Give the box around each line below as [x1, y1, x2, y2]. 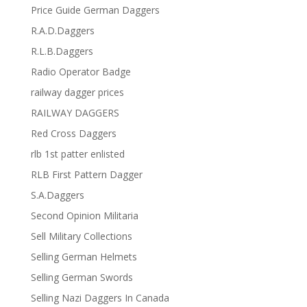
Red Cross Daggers [30, 127, 116, 140]
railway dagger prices [30, 86, 124, 99]
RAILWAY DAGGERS [30, 106, 119, 120]
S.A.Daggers [30, 188, 84, 202]
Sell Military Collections [30, 230, 132, 243]
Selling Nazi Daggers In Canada [30, 291, 169, 305]
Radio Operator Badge [30, 65, 131, 79]
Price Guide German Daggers [30, 3, 160, 17]
